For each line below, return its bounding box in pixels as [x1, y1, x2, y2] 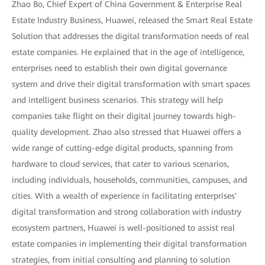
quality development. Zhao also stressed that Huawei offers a [12, 127, 241, 137]
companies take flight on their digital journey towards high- [12, 111, 236, 121]
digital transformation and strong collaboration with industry [12, 206, 241, 216]
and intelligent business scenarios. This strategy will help [12, 95, 223, 105]
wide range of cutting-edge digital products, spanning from [12, 143, 233, 153]
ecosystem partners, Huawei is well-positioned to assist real [12, 222, 235, 232]
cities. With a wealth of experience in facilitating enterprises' [12, 190, 237, 201]
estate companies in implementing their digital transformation [12, 238, 247, 248]
